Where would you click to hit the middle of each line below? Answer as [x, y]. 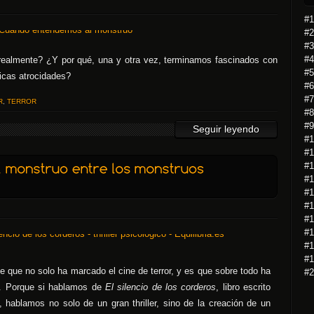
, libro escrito [244, 287]
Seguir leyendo [226, 129]
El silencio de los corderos [161, 287]
